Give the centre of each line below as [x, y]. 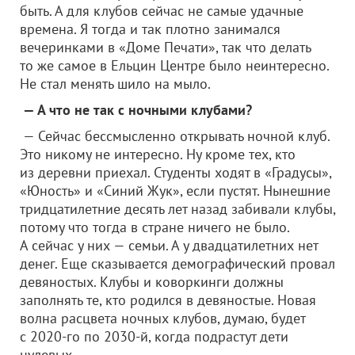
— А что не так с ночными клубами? [136, 110]
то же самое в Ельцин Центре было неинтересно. [174, 65]
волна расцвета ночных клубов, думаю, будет [162, 318]
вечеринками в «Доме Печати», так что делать [165, 47]
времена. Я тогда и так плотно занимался [150, 29]
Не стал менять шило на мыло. [115, 84]
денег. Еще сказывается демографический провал [177, 263]
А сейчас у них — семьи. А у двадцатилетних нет [169, 245]
